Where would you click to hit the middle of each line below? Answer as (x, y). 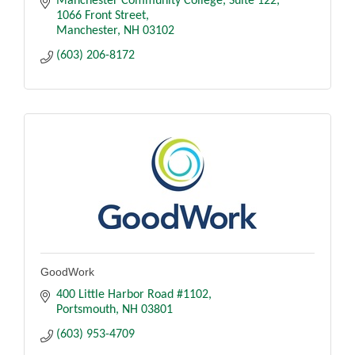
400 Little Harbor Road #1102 (132, 294)
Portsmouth (86, 309)
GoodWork (67, 271)
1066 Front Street (101, 15)
